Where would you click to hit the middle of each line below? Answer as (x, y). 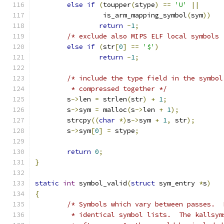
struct (143, 183)
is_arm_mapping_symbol (143, 15)
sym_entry (177, 183)
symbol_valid (101, 183)
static (47, 183)
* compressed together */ (117, 89)
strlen (113, 99)
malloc (113, 110)
